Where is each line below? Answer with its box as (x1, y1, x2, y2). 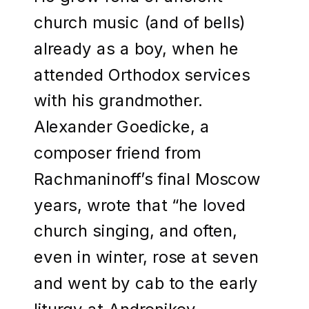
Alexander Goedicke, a (34, 116, 210, 136)
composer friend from (34, 142, 201, 162)
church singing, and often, (34, 221, 238, 241)
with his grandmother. (34, 90, 202, 110)
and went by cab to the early (34, 272, 258, 292)
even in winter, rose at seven (34, 246, 259, 266)
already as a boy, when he (34, 38, 239, 58)
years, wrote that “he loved (34, 195, 246, 215)
